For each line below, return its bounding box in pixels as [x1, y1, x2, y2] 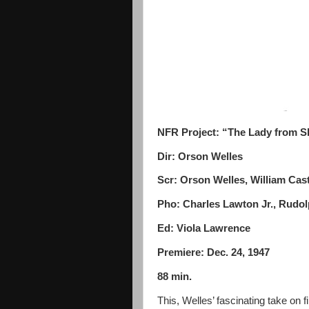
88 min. [157, 270, 192, 282]
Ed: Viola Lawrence [157, 223, 250, 235]
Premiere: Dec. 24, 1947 [157, 247, 270, 258]
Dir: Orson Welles [157, 150, 243, 162]
